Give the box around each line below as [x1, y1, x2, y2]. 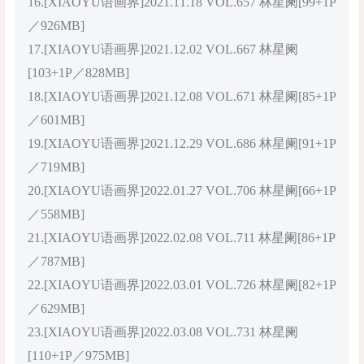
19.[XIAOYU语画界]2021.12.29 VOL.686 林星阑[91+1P [28, 136, 336, 150]
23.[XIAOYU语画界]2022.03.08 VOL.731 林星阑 [28, 324, 298, 339]
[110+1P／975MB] [28, 348, 129, 362]
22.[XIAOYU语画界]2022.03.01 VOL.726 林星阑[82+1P [28, 277, 336, 292]
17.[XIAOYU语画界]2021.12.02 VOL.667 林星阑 [28, 41, 298, 56]
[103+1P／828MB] [28, 65, 129, 80]
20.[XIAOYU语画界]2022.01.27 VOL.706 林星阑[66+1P [28, 183, 336, 197]
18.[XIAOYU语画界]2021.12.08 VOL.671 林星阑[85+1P [28, 89, 336, 103]
